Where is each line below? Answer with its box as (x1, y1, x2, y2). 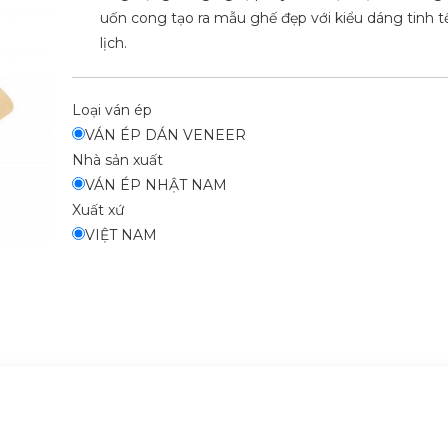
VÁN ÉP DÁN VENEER (84, 125, 246, 144)
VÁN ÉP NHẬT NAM (84, 175, 227, 194)
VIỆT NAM (84, 225, 157, 244)
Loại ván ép (71, 100, 152, 119)
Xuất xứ (71, 200, 124, 219)
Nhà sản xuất (71, 150, 163, 169)
